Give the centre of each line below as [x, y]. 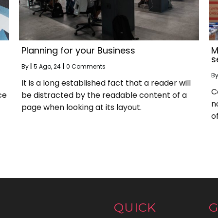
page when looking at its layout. [82, 107]
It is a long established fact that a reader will [106, 83]
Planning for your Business [78, 50]
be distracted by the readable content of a [104, 95]
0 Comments [86, 66]
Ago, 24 [50, 66]
